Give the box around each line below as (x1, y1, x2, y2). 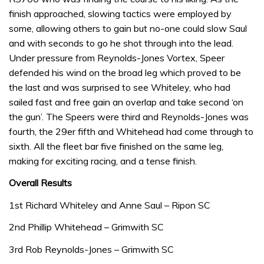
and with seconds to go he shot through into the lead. (9, 37, 233, 49)
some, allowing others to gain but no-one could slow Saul (9, 22, 247, 34)
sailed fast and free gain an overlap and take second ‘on (9, 95, 243, 108)
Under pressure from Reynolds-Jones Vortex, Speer (9, 51, 225, 64)
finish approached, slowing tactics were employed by (9, 7, 232, 19)
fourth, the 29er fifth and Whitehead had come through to (9, 125, 253, 137)
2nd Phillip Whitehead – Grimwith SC (9, 221, 164, 233)
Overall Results (9, 177, 72, 189)
